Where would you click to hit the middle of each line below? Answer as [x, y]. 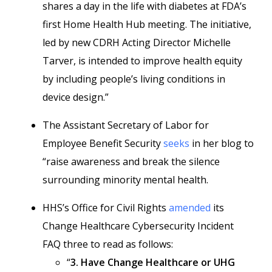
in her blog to [222, 143]
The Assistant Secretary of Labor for [126, 125]
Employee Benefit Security [103, 143]
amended [190, 208]
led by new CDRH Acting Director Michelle [137, 42]
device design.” [76, 97]
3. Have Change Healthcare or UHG [153, 262]
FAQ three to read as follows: [108, 244]
